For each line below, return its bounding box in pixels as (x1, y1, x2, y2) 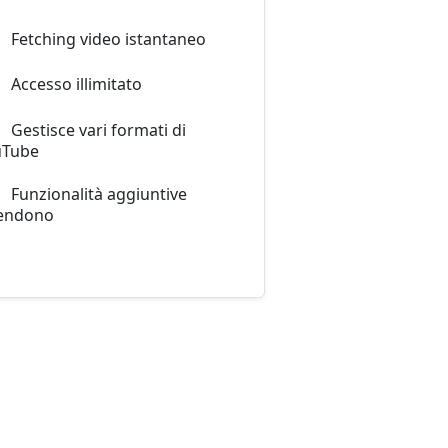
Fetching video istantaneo (7, 28, 207, 51)
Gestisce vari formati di (7, 118, 187, 141)
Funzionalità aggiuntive (7, 182, 188, 205)
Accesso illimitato (7, 73, 143, 96)
